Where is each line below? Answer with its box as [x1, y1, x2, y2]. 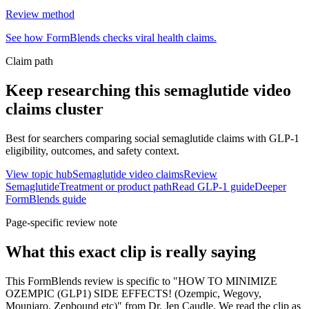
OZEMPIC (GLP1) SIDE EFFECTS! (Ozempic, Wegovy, [6, 287, 261, 299]
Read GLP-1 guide [172, 181, 255, 193]
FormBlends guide [6, 193, 86, 206]
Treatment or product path [59, 181, 172, 193]
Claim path [6, 55, 53, 68]
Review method [6, 8, 74, 21]
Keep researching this [6, 81, 164, 100]
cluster [51, 100, 103, 119]
